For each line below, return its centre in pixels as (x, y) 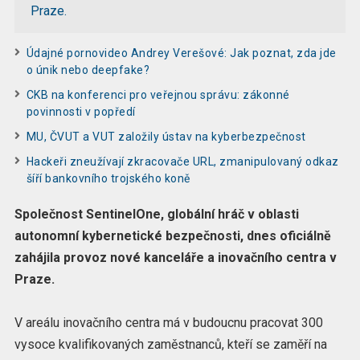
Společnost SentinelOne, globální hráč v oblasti (156, 214)
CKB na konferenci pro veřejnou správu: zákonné (158, 94)
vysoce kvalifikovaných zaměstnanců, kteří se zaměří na (170, 344)
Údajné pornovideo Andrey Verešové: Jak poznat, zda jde (181, 53)
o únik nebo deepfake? (88, 70)
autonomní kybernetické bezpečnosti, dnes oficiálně (172, 235)
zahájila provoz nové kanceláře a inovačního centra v (175, 257)
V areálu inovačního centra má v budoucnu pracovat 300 (168, 322)
